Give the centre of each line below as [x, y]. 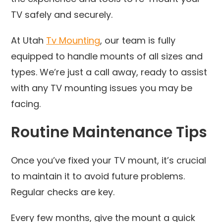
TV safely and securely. [62, 14]
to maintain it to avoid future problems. [98, 176]
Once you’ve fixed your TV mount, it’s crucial [109, 160]
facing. [26, 104]
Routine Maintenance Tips [109, 132]
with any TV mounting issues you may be [102, 88]
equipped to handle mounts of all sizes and [107, 56]
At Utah [29, 40]
